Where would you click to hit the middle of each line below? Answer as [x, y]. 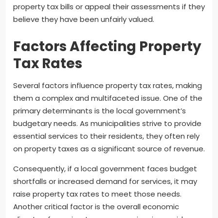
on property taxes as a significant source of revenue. [109, 149]
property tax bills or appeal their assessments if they [109, 7]
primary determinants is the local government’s [100, 111]
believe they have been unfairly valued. [84, 19]
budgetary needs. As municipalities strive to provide [107, 124]
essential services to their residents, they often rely [106, 136]
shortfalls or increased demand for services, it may [105, 182]
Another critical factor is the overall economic [96, 207]
